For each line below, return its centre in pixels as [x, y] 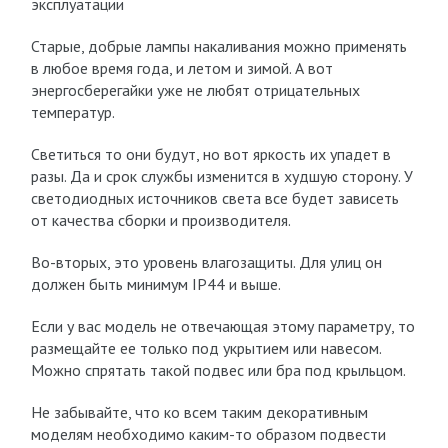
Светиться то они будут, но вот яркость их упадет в [210, 154]
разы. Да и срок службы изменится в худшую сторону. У [221, 176]
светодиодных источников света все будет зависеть [214, 198]
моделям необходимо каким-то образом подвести [208, 434]
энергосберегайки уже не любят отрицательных [195, 90]
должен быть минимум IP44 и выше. [155, 284]
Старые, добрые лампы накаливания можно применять [218, 46]
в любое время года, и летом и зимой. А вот [181, 68]
